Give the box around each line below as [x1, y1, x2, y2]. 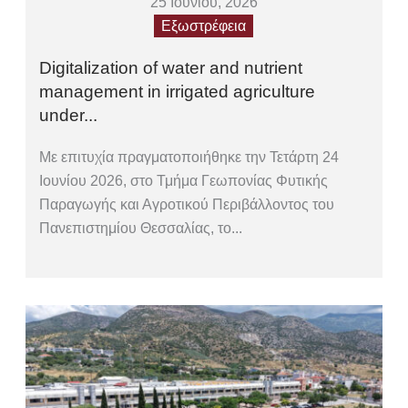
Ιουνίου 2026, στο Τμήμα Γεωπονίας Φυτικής [39, 173, 329, 189]
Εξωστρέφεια [161, 18, 247, 35]
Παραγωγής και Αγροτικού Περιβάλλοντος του [39, 197, 335, 213]
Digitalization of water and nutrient [39, 58, 303, 78]
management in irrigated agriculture [39, 82, 316, 102]
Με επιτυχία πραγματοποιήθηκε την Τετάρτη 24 [39, 149, 340, 166]
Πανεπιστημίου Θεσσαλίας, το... [39, 220, 243, 237]
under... [39, 106, 98, 126]
